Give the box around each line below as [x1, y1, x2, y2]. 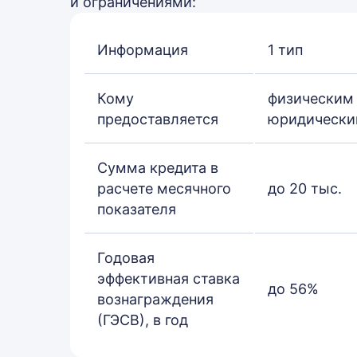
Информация [97, 41, 188, 58]
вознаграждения [97, 291, 214, 308]
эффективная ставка [97, 270, 240, 287]
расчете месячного [97, 180, 231, 197]
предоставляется [97, 111, 218, 127]
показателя [97, 201, 176, 218]
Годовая [97, 249, 155, 266]
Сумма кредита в [97, 159, 218, 176]
